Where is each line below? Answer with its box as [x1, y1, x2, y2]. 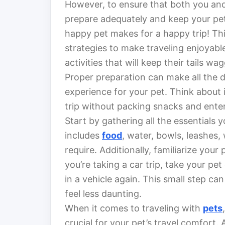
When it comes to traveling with [65, 203, 203, 214]
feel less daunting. [65, 188, 142, 199]
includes [65, 130, 102, 141]
